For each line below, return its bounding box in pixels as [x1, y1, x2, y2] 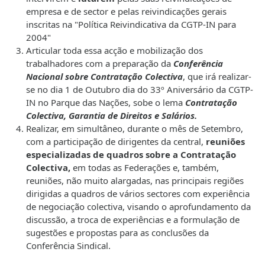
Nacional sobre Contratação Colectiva [26, 70, 183, 83]
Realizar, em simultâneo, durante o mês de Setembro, [26, 122, 243, 135]
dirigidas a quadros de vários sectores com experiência [26, 188, 250, 200]
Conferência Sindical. [26, 240, 111, 252]
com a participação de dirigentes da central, [26, 135, 206, 148]
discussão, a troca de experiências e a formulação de [26, 214, 240, 226]
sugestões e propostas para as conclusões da [26, 227, 209, 239]
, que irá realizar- [183, 70, 251, 83]
